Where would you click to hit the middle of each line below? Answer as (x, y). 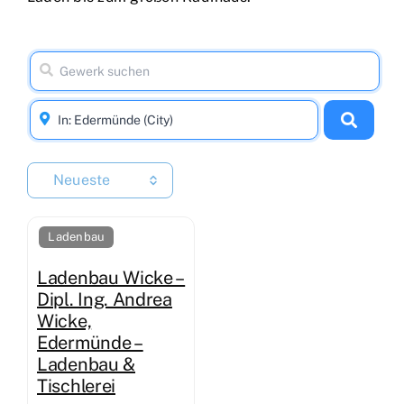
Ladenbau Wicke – (111, 278)
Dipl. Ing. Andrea (105, 300)
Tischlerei (76, 386)
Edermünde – (90, 343)
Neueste (82, 180)
